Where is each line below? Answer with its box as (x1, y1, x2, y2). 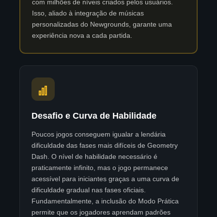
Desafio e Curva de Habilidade (31, 110, 156, 121)
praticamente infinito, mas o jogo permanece (31, 164, 168, 172)
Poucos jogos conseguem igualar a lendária (31, 130, 166, 139)
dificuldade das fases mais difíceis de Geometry (31, 141, 178, 150)
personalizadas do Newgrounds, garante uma (32, 20, 172, 29)
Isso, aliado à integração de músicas (32, 9, 144, 17)
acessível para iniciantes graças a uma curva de (31, 175, 179, 183)
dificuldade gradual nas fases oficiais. (31, 186, 146, 194)
